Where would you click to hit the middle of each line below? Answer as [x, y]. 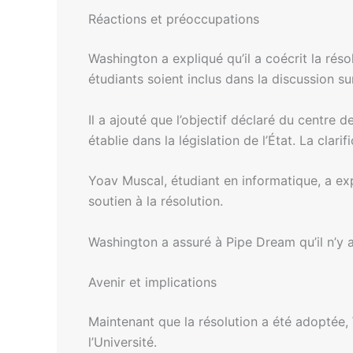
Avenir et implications [152, 282]
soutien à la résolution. [156, 201]
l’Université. [123, 342]
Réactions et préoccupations [174, 19]
